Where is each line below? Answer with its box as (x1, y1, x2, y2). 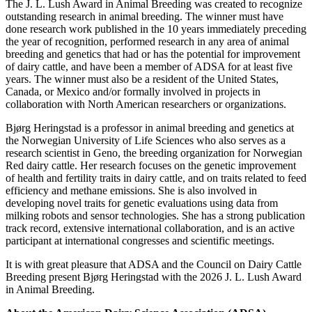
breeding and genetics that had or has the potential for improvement (6, 48, 300, 61)
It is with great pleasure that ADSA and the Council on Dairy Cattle (6, 258, 302, 271)
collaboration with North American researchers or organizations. (6, 98, 286, 111)
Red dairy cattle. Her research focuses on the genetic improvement (6, 159, 296, 172)
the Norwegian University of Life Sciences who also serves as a (6, 134, 286, 147)
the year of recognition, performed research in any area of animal (6, 36, 289, 48)
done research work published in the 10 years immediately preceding (6, 23, 306, 36)
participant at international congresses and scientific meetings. (6, 235, 274, 247)
